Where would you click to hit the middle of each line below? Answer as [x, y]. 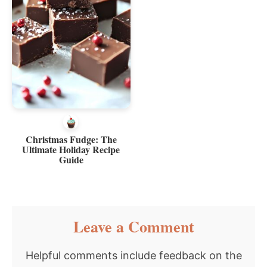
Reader [38, 214]
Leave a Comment [133, 226]
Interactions [56, 233]
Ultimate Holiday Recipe [71, 149]
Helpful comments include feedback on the [133, 255]
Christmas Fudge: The [71, 139]
